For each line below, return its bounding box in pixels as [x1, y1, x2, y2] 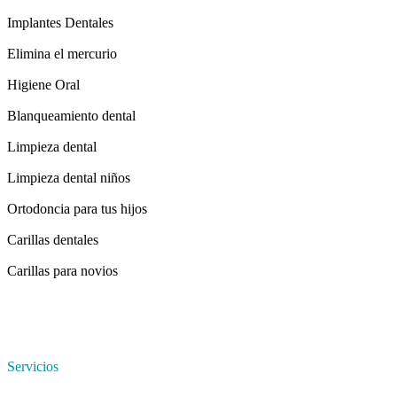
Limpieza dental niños [7, 170, 130, 186]
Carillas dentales [7, 232, 98, 248]
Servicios [7, 359, 58, 375]
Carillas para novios [7, 263, 118, 279]
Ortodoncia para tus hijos [7, 201, 147, 217]
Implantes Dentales [7, 15, 113, 31]
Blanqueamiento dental [7, 108, 136, 124]
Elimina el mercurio [7, 46, 117, 62]
